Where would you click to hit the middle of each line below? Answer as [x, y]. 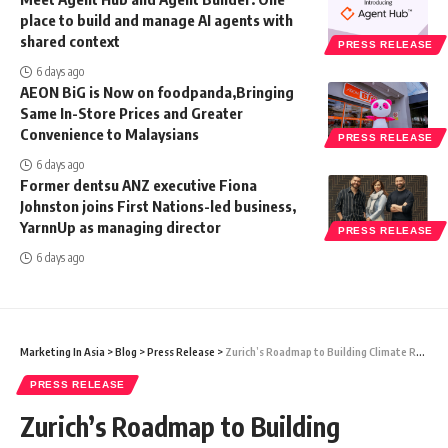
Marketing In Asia [62, 352]
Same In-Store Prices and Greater [131, 113]
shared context [70, 41]
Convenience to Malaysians [109, 134]
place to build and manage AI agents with [156, 20]
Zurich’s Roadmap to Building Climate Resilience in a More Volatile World [320, 352]
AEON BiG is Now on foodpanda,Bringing [157, 92]
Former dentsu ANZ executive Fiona [138, 185]
